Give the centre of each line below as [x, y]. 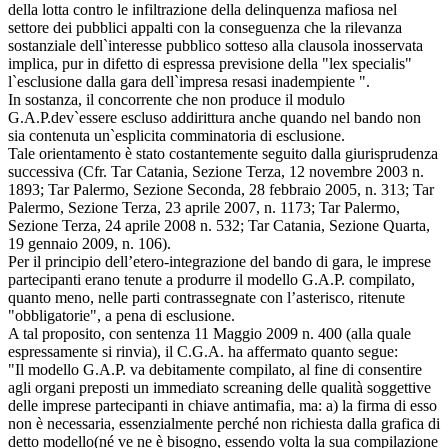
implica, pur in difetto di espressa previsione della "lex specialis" [210, 63]
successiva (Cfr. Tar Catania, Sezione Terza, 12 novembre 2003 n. [216, 171]
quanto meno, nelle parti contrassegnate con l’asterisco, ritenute [206, 297]
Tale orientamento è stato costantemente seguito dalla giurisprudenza [223, 153]
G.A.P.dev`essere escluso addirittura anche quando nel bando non [214, 117]
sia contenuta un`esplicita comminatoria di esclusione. [176, 135]
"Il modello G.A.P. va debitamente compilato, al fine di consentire [215, 369]
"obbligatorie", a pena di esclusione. [121, 315]
